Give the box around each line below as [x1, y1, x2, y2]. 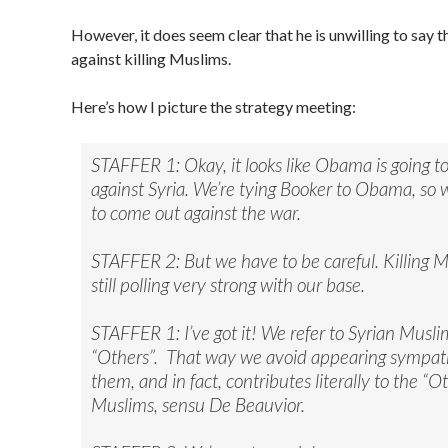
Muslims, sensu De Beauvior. [91, 393, 305, 416]
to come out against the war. [91, 201, 301, 224]
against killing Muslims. [71, 49, 231, 68]
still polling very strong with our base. [91, 273, 365, 296]
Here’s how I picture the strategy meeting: [71, 97, 356, 116]
